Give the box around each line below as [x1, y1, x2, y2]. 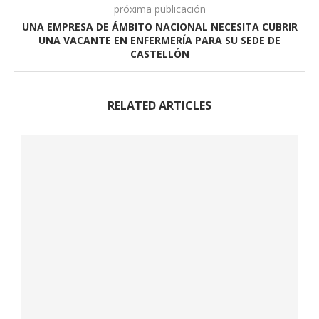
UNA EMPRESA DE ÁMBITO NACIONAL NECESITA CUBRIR [21, 20, 298, 33]
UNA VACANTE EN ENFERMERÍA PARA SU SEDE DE [38, 33, 281, 47]
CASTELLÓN [130, 47, 189, 61]
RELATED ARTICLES [108, 98, 211, 113]
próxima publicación [113, 2, 206, 16]
